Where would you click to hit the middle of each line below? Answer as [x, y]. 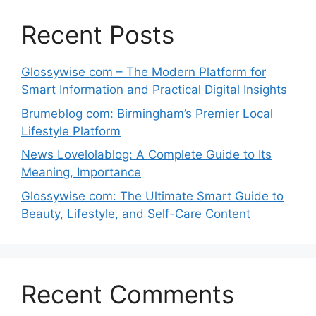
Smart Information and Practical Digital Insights [154, 90]
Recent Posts [98, 35]
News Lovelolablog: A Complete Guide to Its [146, 155]
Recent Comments [128, 294]
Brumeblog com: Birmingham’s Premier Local [147, 113]
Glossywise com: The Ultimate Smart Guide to [152, 196]
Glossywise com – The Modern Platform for [144, 72]
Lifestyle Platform [71, 131]
